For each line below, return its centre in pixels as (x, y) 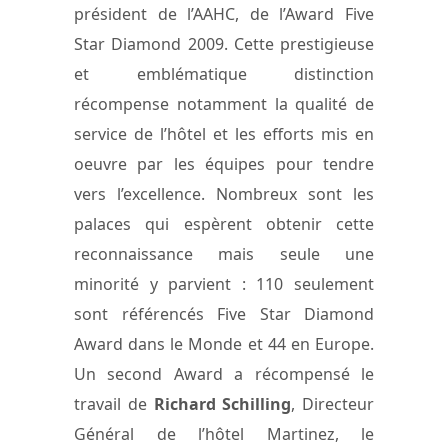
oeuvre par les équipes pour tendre (224, 163)
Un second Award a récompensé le (224, 373)
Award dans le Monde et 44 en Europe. (224, 343)
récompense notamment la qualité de (224, 103)
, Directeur (332, 403)
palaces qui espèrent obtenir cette (224, 223)
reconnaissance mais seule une (224, 253)
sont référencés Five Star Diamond (224, 313)
